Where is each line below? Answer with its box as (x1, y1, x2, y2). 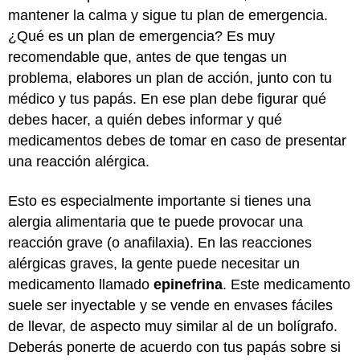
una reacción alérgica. (8, 153, 149, 170)
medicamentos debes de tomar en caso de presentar (8, 133, 346, 149)
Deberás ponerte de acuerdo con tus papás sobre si (8, 338, 341, 355)
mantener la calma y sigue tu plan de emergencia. (8, 7, 328, 23)
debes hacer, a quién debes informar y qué (8, 112, 282, 128)
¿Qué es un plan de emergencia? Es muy (8, 28, 275, 44)
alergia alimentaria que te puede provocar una (8, 213, 303, 230)
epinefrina (153, 276, 223, 292)
